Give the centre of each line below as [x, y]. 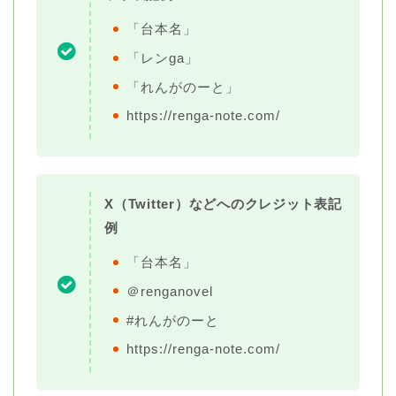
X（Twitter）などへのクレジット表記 [223, 204]
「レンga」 [163, 58]
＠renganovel [170, 291]
